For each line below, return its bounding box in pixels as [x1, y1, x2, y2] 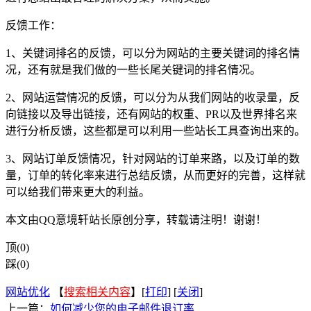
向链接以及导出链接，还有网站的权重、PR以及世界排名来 [6, 108, 297, 120]
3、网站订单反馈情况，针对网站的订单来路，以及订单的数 [6, 152, 300, 165]
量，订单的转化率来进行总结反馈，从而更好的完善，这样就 [6, 169, 305, 181]
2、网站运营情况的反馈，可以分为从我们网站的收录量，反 [6, 91, 300, 103]
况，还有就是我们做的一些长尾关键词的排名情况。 [6, 63, 261, 76]
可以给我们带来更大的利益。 [6, 185, 150, 198]
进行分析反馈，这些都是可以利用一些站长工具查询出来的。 [6, 124, 305, 137]
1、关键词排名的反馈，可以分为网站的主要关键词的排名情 [6, 47, 300, 59]
